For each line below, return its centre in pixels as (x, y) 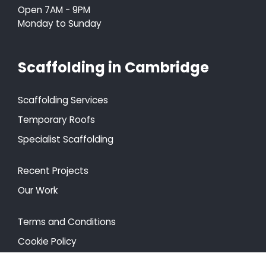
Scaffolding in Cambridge (113, 67)
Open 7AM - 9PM (54, 9)
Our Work (38, 190)
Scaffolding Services (63, 100)
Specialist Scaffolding (66, 139)
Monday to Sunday (60, 23)
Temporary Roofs (56, 119)
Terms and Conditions (67, 221)
